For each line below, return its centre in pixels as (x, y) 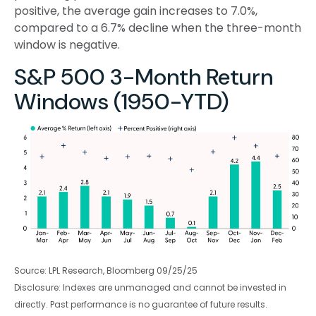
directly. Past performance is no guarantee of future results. (141, 304)
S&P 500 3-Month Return (144, 77)
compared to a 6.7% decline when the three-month (158, 28)
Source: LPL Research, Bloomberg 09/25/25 (106, 270)
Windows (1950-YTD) (122, 102)
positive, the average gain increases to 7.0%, (136, 11)
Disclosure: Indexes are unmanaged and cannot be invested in (150, 287)
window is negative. (67, 45)
